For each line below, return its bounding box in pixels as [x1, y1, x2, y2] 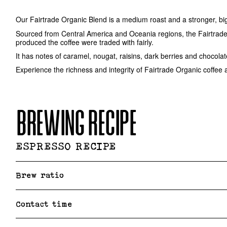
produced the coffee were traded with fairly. [16, 36, 154, 47]
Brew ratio [16, 171, 64, 180]
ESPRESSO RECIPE [16, 140, 117, 152]
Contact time [16, 199, 72, 208]
